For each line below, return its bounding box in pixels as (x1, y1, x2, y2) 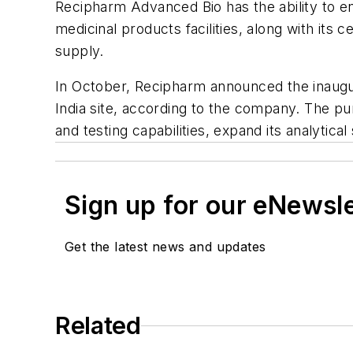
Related (55, 311, 141, 340)
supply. (55, 42, 104, 59)
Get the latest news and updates (65, 239, 266, 255)
